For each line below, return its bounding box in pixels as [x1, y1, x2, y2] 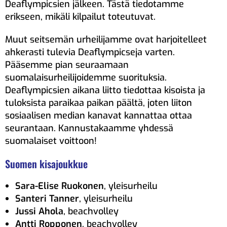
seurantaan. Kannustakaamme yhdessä [5, 122, 173, 134]
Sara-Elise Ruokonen [15, 179, 104, 192]
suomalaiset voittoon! [5, 134, 97, 147]
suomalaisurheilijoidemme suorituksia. [5, 71, 167, 84]
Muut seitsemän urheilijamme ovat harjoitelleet [5, 33, 207, 46]
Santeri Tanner [15, 192, 79, 205]
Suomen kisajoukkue [5, 156, 88, 171]
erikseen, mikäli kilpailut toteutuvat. [5, 10, 158, 23]
